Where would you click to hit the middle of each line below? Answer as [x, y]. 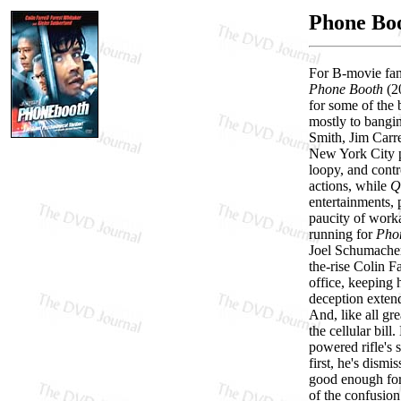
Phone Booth [346, 89]
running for [342, 234]
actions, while [350, 185]
